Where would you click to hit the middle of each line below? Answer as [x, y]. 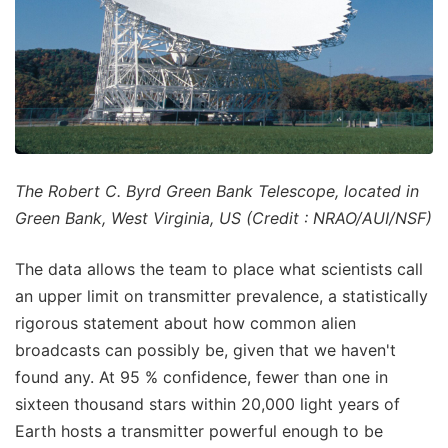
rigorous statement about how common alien [185, 323]
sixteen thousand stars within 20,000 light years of [207, 404]
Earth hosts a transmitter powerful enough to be [199, 431]
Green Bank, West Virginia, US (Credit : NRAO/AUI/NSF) [223, 218]
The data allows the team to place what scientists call [219, 269]
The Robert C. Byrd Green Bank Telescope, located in [217, 191]
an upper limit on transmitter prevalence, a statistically [221, 296]
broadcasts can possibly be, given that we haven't [205, 350]
